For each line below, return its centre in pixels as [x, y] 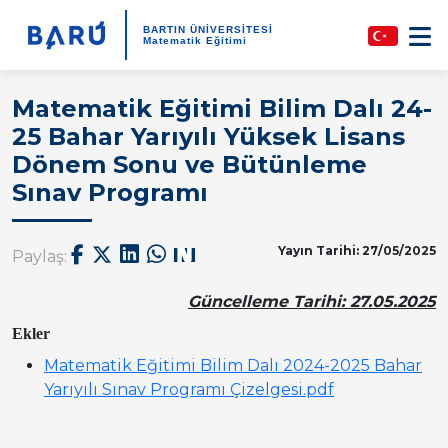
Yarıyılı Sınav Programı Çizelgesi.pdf [189, 389]
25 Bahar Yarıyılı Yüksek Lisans [208, 136]
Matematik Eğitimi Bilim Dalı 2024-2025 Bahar [233, 365]
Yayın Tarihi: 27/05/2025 [356, 250]
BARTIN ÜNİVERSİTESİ [207, 29]
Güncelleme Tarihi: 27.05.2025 [312, 301]
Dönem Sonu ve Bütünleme [189, 164]
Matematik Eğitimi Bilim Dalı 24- [222, 108]
